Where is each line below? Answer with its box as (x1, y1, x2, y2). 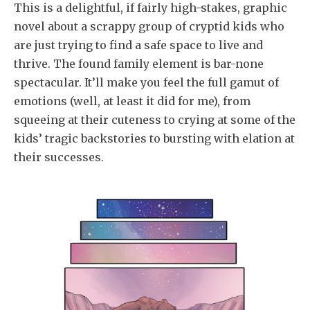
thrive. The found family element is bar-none (14, 56, 264, 71)
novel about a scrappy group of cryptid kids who (14, 19, 284, 33)
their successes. (14, 149, 104, 164)
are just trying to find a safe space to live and (14, 37, 263, 52)
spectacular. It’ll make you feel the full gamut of (14, 75, 279, 89)
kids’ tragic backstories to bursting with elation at (14, 131, 295, 145)
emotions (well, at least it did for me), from (14, 93, 250, 108)
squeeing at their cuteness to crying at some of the (14, 112, 295, 127)
